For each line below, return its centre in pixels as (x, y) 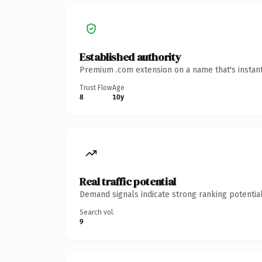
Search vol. (97, 212)
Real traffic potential (128, 181)
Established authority (130, 57)
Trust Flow (96, 87)
